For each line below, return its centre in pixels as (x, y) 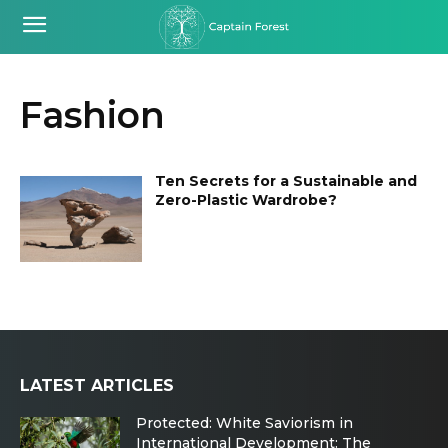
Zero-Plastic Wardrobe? (246, 200)
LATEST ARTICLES (97, 385)
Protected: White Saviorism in (244, 422)
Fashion (92, 115)
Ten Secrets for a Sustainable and (286, 181)
